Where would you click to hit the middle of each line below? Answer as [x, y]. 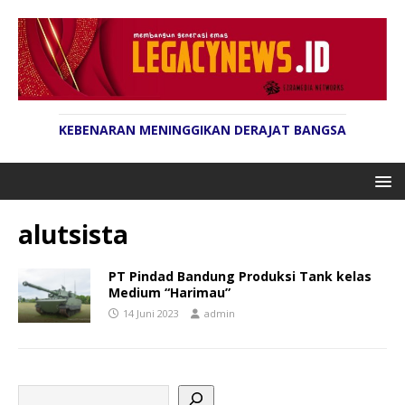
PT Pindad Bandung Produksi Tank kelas [240, 277]
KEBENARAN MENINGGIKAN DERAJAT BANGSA [202, 130]
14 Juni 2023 [151, 314]
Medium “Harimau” [170, 293]
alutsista [73, 235]
